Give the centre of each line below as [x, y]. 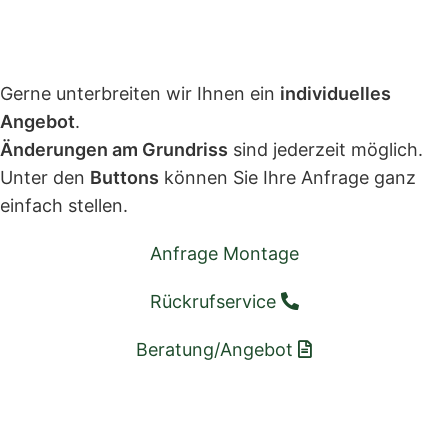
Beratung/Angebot [217, 349]
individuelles [335, 93]
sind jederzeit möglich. [325, 149]
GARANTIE [60, 424]
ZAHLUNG [270, 424]
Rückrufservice [215, 301]
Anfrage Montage [224, 253]
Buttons [124, 177]
